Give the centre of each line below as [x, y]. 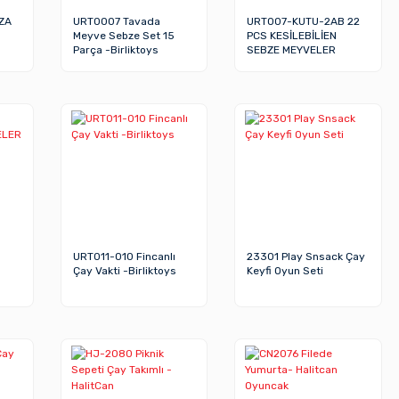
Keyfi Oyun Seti [285, 270]
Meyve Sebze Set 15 [123, 35]
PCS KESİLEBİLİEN [292, 35]
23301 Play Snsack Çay [306, 256]
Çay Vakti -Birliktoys [124, 270]
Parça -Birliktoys [115, 49]
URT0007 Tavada [116, 21]
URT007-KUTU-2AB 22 [304, 21]
